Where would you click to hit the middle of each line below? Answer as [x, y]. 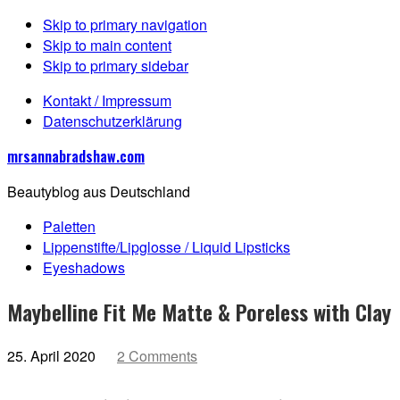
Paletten [69, 226]
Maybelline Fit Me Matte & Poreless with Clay [199, 311]
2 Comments [157, 355]
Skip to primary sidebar [116, 66]
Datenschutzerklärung [112, 121]
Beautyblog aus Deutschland [99, 192]
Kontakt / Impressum [107, 100]
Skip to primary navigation [125, 25]
